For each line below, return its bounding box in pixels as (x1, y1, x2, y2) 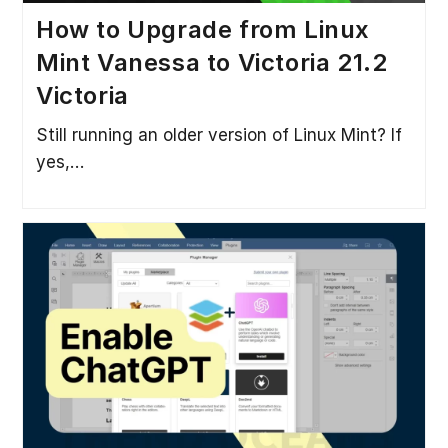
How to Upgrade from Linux (35, 14, 370, 44)
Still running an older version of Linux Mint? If (35, 124, 402, 145)
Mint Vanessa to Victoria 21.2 (35, 47, 388, 77)
